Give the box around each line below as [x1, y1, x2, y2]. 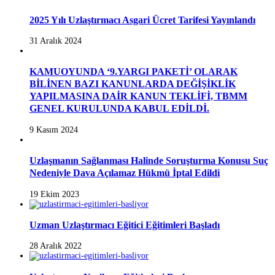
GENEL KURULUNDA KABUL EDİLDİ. [29, 103, 209, 115]
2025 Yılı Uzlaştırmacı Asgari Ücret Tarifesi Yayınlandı [29, 14, 255, 26]
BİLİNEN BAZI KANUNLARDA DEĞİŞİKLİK [29, 78, 236, 90]
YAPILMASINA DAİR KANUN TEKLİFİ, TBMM [29, 90, 247, 103]
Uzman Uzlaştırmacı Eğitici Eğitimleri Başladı [29, 219, 220, 231]
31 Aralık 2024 [29, 36, 82, 45]
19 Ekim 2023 [29, 189, 79, 199]
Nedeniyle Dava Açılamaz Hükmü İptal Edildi [29, 167, 220, 179]
